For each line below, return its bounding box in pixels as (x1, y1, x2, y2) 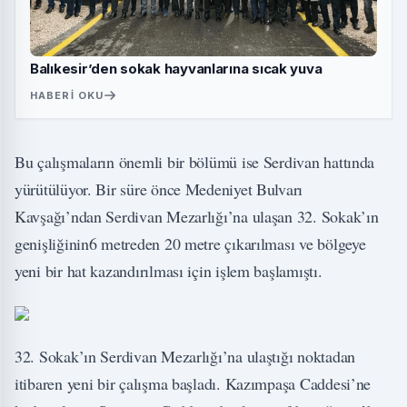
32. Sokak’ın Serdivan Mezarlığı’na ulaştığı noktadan (15, 345, 355, 368)
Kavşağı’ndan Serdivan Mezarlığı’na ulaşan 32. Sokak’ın (15, 205, 379, 228)
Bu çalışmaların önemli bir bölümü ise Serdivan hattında (15, 151, 375, 174)
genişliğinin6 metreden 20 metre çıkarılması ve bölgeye (15, 233, 366, 255)
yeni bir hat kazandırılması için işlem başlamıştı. (15, 260, 323, 283)
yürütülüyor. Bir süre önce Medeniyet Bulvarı (15, 178, 303, 201)
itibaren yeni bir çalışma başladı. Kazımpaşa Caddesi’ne (15, 372, 372, 395)
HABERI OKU (30, 89, 104, 103)
